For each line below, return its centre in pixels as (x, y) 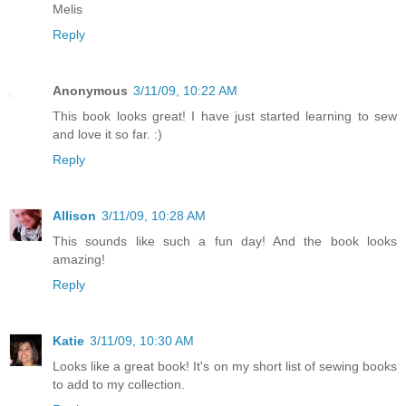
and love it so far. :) (107, 134)
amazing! (79, 259)
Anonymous (90, 90)
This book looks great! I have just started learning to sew (225, 116)
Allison (74, 215)
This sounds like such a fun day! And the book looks (225, 241)
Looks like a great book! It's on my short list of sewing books (225, 366)
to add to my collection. (119, 384)
